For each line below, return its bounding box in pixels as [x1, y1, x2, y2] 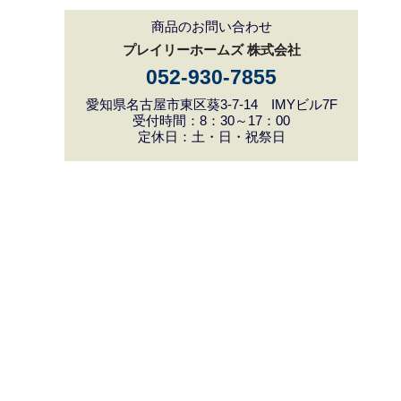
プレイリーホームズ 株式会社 [122, 41, 301, 57]
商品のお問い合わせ [150, 18, 272, 34]
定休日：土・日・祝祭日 [137, 128, 286, 144]
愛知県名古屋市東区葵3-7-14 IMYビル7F [85, 96, 337, 112]
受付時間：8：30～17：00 [132, 112, 290, 128]
